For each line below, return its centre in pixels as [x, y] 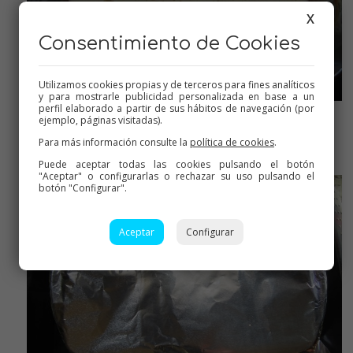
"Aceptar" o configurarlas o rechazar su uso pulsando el [176, 176]
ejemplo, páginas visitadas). [100, 120]
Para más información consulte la [114, 142]
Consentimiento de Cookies [169, 43]
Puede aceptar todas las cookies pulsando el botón [176, 164]
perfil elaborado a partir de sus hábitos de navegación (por [176, 108]
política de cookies [232, 142]
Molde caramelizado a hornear [176, 132]
